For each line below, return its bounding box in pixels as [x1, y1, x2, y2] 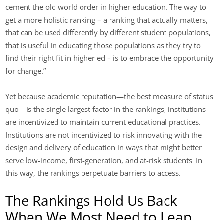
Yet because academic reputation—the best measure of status [5, 91, 214, 102]
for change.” [5, 66, 46, 76]
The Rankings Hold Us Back [5, 191, 178, 210]
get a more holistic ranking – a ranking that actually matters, [5, 15, 208, 25]
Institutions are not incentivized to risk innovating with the [5, 130, 202, 140]
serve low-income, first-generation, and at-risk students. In [5, 155, 203, 165]
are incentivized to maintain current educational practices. [5, 117, 201, 127]
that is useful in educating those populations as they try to [5, 40, 201, 51]
